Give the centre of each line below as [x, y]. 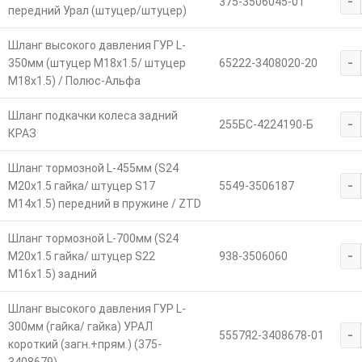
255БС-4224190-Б [266, 124]
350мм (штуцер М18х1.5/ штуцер [97, 63]
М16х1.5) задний [52, 274]
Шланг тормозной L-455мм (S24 [93, 168]
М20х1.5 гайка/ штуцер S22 [81, 256]
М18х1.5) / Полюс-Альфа [74, 80]
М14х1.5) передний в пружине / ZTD [104, 203]
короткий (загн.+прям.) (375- [84, 344]
